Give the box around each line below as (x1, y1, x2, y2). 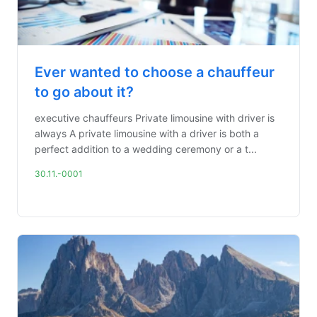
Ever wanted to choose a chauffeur (35, 64, 275, 81)
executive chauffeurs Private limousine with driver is (35, 112, 275, 124)
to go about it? (35, 83, 134, 100)
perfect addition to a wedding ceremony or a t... (35, 143, 257, 155)
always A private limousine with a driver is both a (35, 127, 259, 139)
